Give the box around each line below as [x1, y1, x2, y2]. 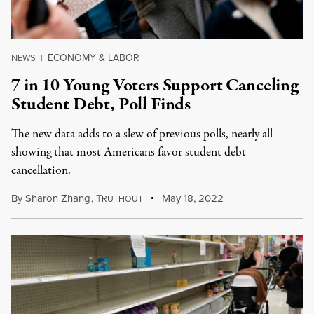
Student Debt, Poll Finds [11, 92, 191, 117]
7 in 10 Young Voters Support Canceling [11, 73, 299, 98]
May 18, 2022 [159, 191, 224, 206]
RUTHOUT [101, 193, 143, 205]
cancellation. [11, 162, 71, 179]
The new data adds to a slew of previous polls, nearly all [11, 125, 273, 143]
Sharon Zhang [25, 191, 90, 206]
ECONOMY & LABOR [48, 50, 139, 65]
